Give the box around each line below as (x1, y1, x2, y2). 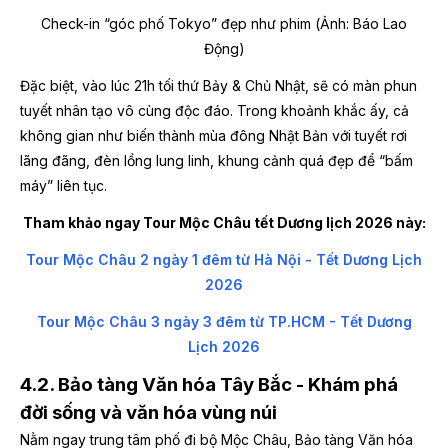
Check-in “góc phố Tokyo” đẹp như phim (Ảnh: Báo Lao (41, 14, 407, 32)
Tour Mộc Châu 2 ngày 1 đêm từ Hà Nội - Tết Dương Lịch (26, 250, 422, 268)
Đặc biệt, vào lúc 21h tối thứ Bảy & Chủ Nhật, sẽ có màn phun (20, 76, 417, 94)
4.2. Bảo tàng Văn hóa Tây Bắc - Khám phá (20, 372, 398, 396)
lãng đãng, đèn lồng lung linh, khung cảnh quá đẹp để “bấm (20, 151, 413, 169)
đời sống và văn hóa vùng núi (20, 400, 277, 424)
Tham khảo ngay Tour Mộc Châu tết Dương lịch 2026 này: (22, 213, 426, 231)
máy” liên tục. (20, 176, 107, 194)
